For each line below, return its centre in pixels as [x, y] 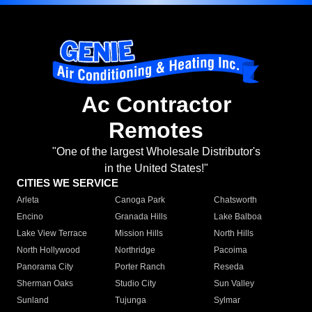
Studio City [136, 284]
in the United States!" [156, 169]
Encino [30, 217]
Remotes [156, 131]
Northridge [135, 250]
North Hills [233, 234]
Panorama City [45, 267]
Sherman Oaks [45, 284]
